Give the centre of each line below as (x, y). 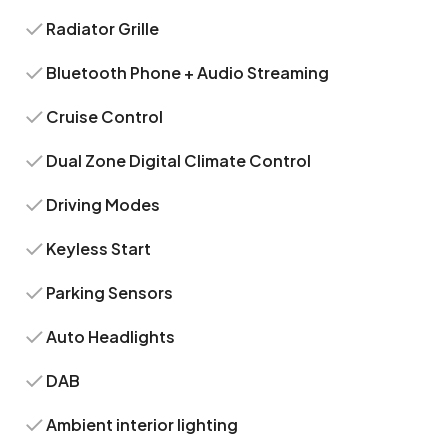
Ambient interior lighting (142, 424)
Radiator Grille (103, 28)
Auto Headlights (111, 336)
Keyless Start (99, 248)
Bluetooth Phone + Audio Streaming (188, 72)
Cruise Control (105, 116)
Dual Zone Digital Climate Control (179, 160)
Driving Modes (103, 204)
